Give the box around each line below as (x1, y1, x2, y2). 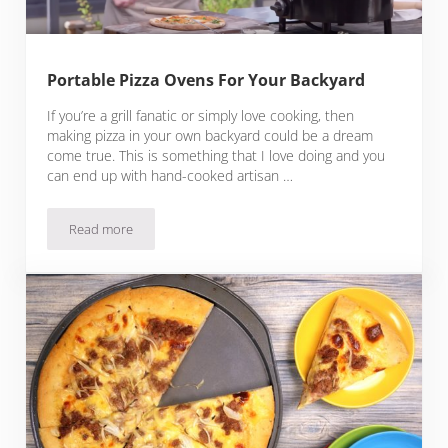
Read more (69, 220, 134, 239)
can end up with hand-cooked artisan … (47, 166, 294, 186)
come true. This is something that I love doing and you (47, 146, 386, 166)
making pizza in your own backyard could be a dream (47, 126, 374, 146)
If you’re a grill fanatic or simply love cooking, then (47, 106, 355, 126)
